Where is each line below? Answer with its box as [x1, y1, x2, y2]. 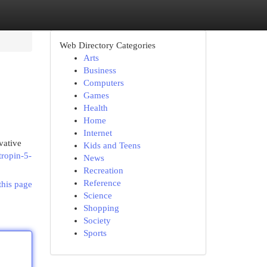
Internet [83, 128, 112, 138]
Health [83, 103, 108, 113]
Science [83, 191, 112, 200]
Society [83, 216, 111, 225]
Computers [83, 78, 124, 88]
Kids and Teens [83, 141, 141, 150]
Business [83, 66, 116, 75]
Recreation [83, 166, 123, 175]
